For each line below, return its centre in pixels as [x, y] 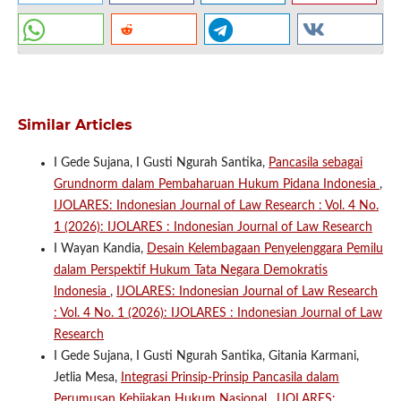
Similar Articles [75, 125]
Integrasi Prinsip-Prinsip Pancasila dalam [230, 378]
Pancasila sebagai [315, 163]
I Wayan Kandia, [100, 249]
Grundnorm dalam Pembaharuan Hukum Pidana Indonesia [216, 185]
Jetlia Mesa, [87, 378]
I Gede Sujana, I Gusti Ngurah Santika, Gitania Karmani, [206, 357]
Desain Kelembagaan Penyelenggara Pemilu [264, 249]
